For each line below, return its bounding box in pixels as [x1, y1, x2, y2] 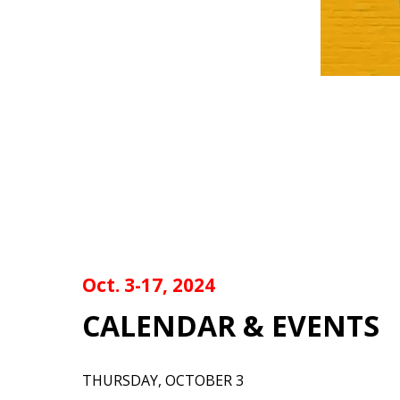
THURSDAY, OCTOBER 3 [82, 370, 244, 390]
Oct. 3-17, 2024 [82, 272, 215, 298]
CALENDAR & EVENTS [82, 305, 379, 345]
